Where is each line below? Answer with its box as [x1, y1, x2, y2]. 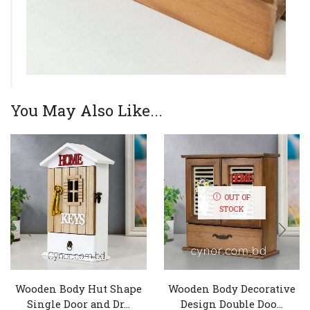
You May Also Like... [10, 100, 163, 120]
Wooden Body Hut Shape [15, 282, 142, 296]
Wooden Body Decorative [167, 282, 295, 296]
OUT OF [224, 191, 250, 202]
